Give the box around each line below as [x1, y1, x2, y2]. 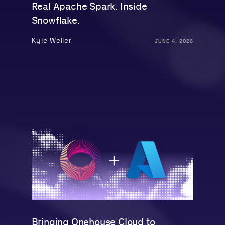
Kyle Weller [31, 35, 72, 45]
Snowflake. [31, 15, 80, 26]
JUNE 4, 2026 [155, 37, 194, 44]
